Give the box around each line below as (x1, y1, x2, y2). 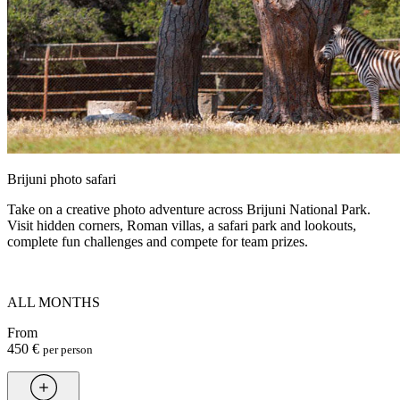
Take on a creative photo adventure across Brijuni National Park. (7, 201, 371, 217)
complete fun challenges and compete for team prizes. (7, 233, 308, 249)
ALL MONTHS (7, 294, 100, 310)
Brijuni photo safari (7, 171, 116, 187)
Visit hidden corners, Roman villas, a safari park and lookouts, (7, 217, 356, 233)
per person (43, 342, 93, 356)
